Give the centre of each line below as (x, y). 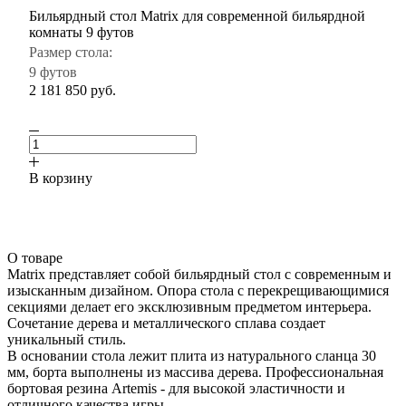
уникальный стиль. (68, 339)
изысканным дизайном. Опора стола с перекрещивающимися (198, 290)
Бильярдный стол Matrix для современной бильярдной (197, 15)
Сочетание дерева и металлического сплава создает (166, 323)
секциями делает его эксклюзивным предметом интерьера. (189, 306)
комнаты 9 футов (82, 32)
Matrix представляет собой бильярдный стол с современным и (199, 274)
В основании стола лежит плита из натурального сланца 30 (192, 355)
